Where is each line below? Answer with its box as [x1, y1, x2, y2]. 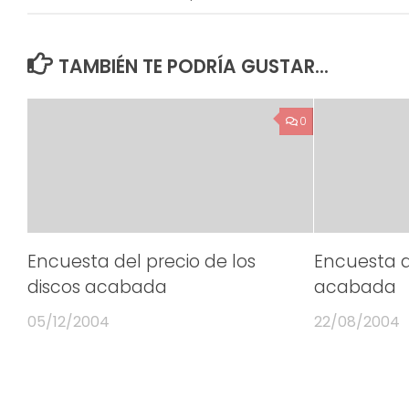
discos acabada [27, 275, 167, 300]
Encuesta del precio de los [27, 249, 256, 275]
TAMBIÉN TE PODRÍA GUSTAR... [58, 54, 329, 80]
